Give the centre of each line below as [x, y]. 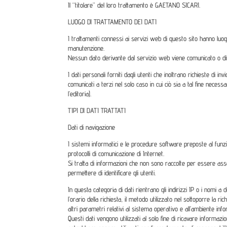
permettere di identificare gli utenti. [112, 173]
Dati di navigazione [92, 127]
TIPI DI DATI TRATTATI [97, 110]
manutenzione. [86, 48]
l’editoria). [80, 93]
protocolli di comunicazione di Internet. [116, 153]
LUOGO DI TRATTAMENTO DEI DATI [112, 22]
